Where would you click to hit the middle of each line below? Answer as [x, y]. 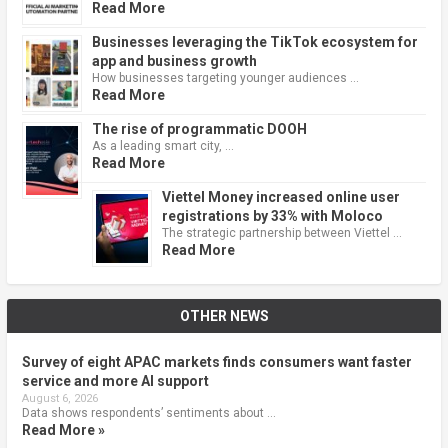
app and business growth [174, 61]
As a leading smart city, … [162, 146]
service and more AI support [115, 381]
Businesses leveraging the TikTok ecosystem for [254, 42]
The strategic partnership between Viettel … [281, 233]
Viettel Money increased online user [280, 197]
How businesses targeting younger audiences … [225, 78]
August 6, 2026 [59, 399]
